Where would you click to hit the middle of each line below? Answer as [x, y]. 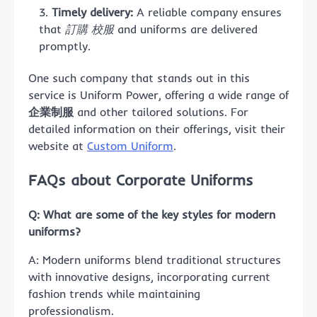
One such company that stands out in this [139, 78]
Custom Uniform [130, 146]
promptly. [65, 46]
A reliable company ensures [207, 12]
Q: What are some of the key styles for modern [152, 214]
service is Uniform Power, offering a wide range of [158, 95]
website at [58, 146]
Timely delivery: [92, 12]
